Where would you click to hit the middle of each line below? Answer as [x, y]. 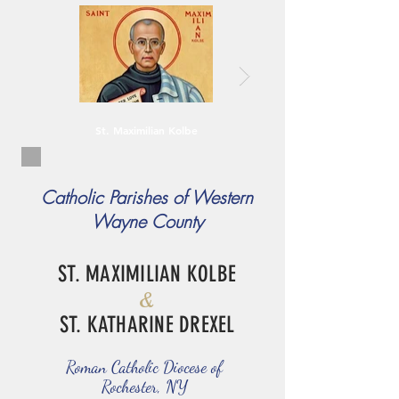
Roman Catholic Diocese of [144, 367]
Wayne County [147, 221]
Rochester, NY [144, 387]
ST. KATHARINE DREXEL [147, 325]
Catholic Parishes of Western [147, 197]
